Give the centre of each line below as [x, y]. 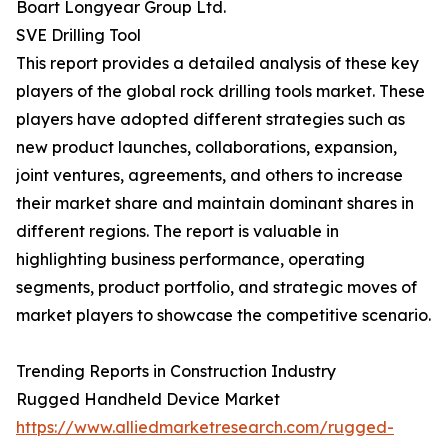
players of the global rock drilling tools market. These [220, 91]
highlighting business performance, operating [190, 259]
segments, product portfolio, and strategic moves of [216, 287]
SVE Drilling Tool [78, 35]
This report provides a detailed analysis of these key [217, 63]
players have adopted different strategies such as [210, 119]
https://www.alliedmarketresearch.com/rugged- [205, 427]
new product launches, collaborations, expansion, [206, 147]
